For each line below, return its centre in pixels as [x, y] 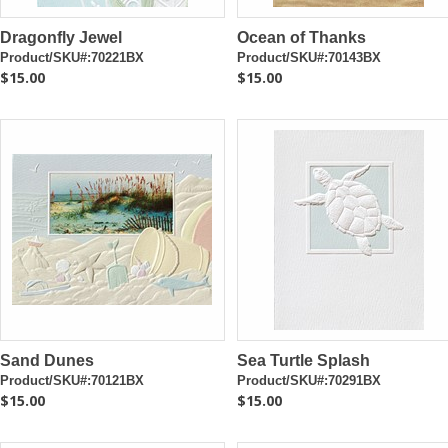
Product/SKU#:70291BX [308, 380]
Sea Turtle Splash [303, 360]
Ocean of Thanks [301, 37]
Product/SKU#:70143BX [308, 57]
